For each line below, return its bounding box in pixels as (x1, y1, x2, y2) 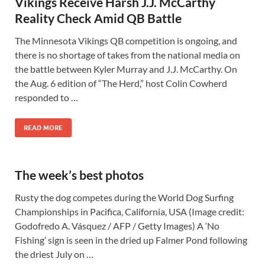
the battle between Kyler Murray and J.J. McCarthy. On (15, 63, 237, 75)
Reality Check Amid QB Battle (15, 11, 182, 25)
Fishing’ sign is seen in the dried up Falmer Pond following (15, 234, 247, 245)
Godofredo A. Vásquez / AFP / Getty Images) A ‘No (15, 220, 219, 231)
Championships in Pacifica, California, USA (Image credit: (15, 206, 244, 217)
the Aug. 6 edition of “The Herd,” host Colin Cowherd (15, 77, 227, 89)
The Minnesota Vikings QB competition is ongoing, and (15, 35, 237, 46)
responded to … (15, 92, 78, 103)
